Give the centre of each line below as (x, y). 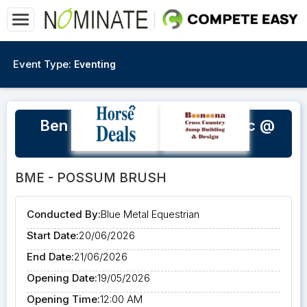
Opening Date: (62, 278)
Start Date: (53, 235)
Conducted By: (64, 214)
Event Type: (42, 64)
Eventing (95, 64)
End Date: (50, 257)
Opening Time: (63, 299)
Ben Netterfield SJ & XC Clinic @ (157, 125)
